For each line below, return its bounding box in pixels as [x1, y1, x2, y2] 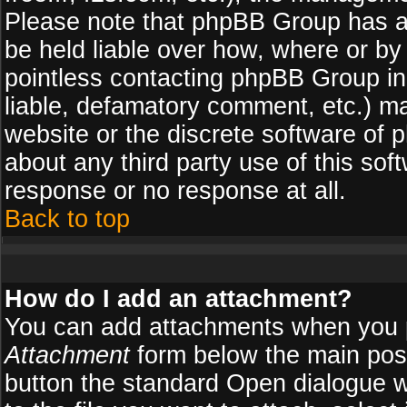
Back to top [5, 205, 130, 233]
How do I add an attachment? [5, 285, 352, 313]
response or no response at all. [5, 177, 346, 204]
